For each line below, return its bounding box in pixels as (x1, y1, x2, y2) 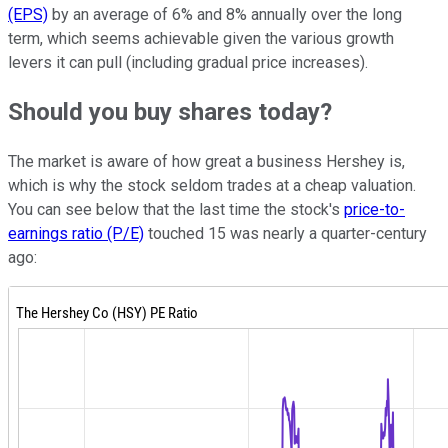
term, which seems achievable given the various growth (8, 28, 394, 48)
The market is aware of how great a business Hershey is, (8, 152, 405, 172)
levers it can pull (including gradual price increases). (8, 52, 368, 72)
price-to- (344, 200, 405, 220)
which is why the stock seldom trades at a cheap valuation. (8, 176, 416, 196)
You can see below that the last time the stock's (8, 200, 344, 220)
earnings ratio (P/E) (8, 224, 144, 244)
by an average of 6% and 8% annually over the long (48, 4, 402, 24)
